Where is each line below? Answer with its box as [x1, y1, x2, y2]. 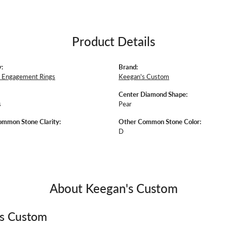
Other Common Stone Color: [119, 117, 201, 126]
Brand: [119, 62, 138, 71]
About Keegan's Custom [49, 179, 178, 197]
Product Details [72, 32, 155, 50]
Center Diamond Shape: [119, 89, 187, 99]
